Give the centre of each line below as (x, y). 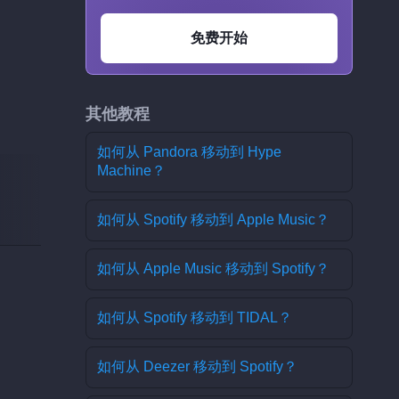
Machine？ (131, 171)
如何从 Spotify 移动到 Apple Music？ (213, 220)
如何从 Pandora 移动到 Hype (189, 152)
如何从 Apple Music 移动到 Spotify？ (213, 269)
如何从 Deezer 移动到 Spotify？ (197, 366)
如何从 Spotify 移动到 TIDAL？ (195, 318)
